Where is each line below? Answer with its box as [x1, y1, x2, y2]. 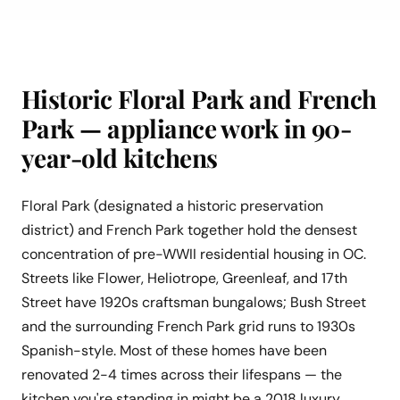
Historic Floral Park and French [21, 82, 377, 116]
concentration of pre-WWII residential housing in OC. [21, 245, 366, 264]
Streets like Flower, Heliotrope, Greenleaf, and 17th [21, 269, 347, 288]
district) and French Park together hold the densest [21, 221, 357, 240]
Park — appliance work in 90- [21, 112, 352, 146]
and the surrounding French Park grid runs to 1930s [21, 317, 355, 337]
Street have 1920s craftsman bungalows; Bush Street [21, 293, 366, 312]
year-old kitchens [21, 141, 218, 175]
